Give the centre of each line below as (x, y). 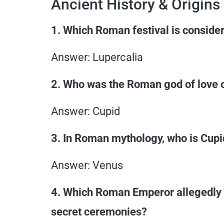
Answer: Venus (87, 165)
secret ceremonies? (99, 211)
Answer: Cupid (85, 111)
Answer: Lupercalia (97, 57)
